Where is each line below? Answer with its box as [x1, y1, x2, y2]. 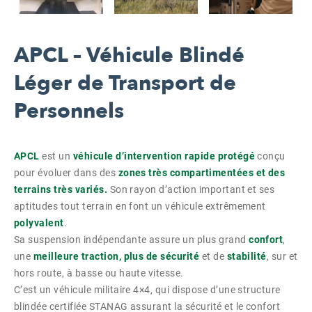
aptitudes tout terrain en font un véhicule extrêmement [14, 201, 266, 212]
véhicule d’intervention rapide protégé [72, 150, 256, 162]
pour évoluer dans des [14, 167, 118, 178]
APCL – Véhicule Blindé [14, 41, 244, 70]
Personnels [14, 97, 124, 125]
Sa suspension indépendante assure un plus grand [14, 234, 249, 245]
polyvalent [14, 217, 64, 228]
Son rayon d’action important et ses [109, 184, 275, 195]
